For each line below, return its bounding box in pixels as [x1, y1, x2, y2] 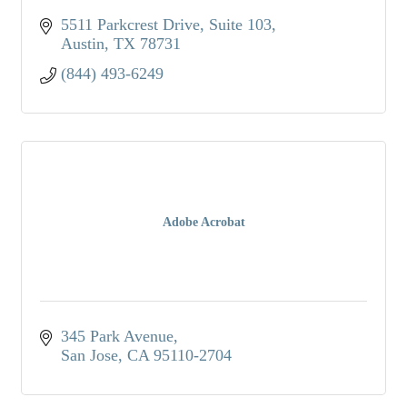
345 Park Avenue [60, 326, 174, 345]
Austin [60, 34, 104, 53]
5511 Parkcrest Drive [60, 15, 200, 34]
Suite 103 [208, 15, 272, 34]
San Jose [60, 345, 118, 364]
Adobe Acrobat [162, 214, 245, 229]
